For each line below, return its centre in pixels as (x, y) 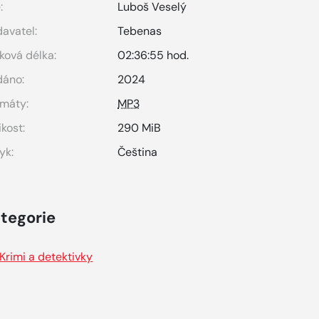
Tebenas (140, 31)
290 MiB (140, 128)
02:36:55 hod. (153, 55)
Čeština (138, 152)
